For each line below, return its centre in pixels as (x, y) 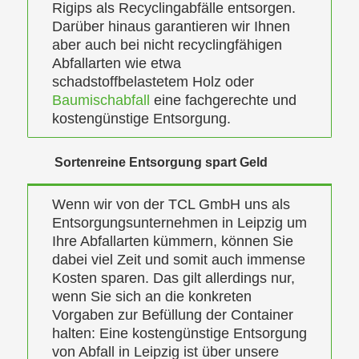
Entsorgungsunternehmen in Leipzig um (179, 222)
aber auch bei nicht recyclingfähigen (167, 44)
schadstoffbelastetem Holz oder (153, 81)
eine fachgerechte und (223, 100)
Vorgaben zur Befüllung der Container (172, 315)
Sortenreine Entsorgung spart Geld (161, 162)
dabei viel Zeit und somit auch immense (178, 259)
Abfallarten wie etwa (116, 63)
